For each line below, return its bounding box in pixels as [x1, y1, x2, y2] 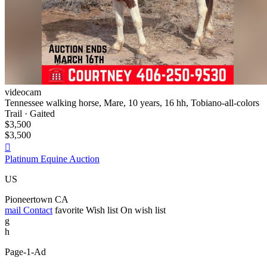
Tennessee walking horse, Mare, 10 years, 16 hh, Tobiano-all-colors [5, 97, 259, 108]
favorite [55, 204, 83, 215]
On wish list [120, 204, 166, 215]
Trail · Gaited [5, 108, 55, 119]
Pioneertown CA [5, 194, 69, 204]
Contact [21, 204, 52, 215]
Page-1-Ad [5, 246, 46, 257]
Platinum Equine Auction [5, 153, 100, 164]
